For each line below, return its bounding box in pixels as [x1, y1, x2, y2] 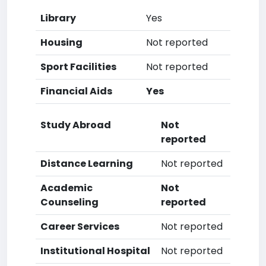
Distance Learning [40, 157, 133, 170]
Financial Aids [40, 84, 112, 98]
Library [40, 11, 76, 25]
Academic [40, 181, 93, 195]
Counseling [40, 195, 99, 209]
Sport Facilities [40, 60, 116, 74]
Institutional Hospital [40, 244, 150, 258]
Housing [40, 36, 83, 49]
